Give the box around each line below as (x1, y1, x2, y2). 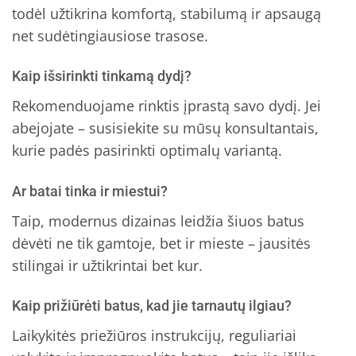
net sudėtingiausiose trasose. (12, 25, 208, 45)
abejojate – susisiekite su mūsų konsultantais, (12, 118, 319, 138)
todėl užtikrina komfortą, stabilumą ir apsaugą (12, 3, 321, 23)
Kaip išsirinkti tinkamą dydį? (12, 68, 192, 85)
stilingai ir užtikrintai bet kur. (12, 255, 203, 275)
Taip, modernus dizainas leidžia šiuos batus (12, 211, 304, 230)
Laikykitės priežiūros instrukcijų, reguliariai (12, 326, 296, 346)
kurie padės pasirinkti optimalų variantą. (12, 141, 282, 161)
